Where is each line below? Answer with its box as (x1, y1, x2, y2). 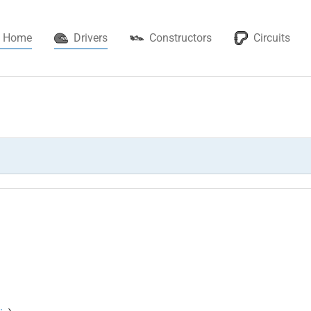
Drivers (74, 31, 108, 44)
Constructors (149, 31, 212, 44)
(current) (107, 31, 149, 44)
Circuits (253, 31, 290, 44)
